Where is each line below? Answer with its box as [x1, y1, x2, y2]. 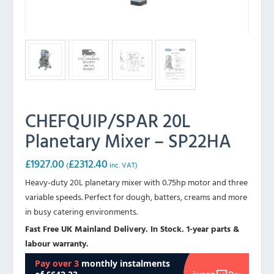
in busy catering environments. [25, 205, 138, 218]
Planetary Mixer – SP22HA [25, 127, 231, 155]
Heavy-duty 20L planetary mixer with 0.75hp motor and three [25, 176, 248, 189]
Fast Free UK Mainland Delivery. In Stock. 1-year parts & [25, 222, 239, 235]
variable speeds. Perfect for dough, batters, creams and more [25, 190, 247, 204]
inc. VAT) [108, 160, 138, 171]
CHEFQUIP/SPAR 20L [25, 106, 190, 135]
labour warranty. [25, 237, 89, 250]
